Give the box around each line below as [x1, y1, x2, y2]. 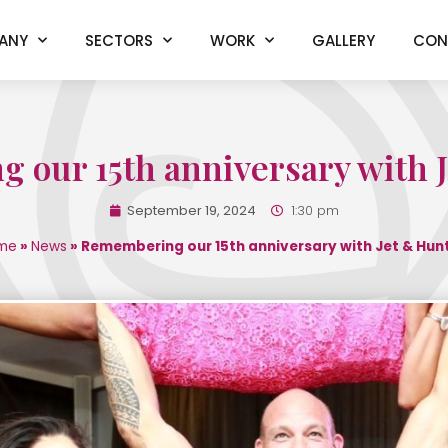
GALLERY [311, 29, 375, 51]
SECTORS [84, 29, 153, 51]
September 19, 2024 [124, 200, 256, 220]
